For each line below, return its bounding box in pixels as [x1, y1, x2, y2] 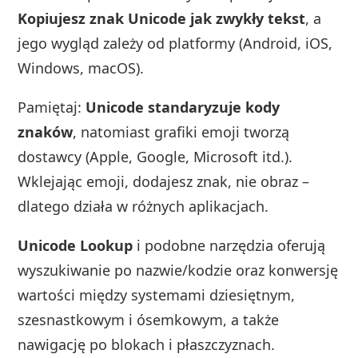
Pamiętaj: [18, 97, 86, 117]
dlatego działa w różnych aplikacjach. [18, 197, 269, 217]
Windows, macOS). [18, 58, 145, 78]
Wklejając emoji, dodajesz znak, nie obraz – [18, 172, 310, 192]
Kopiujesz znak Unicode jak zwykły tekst [18, 9, 306, 29]
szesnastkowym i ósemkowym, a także [18, 310, 280, 330]
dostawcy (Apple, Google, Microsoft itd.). [18, 147, 293, 167]
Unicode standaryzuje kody [86, 97, 280, 117]
